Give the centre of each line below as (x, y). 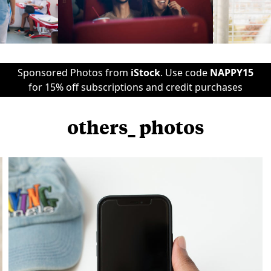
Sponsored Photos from (74, 73)
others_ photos (135, 127)
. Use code (185, 73)
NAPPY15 (232, 73)
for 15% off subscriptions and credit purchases (135, 87)
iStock (145, 73)
